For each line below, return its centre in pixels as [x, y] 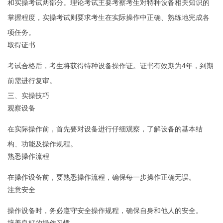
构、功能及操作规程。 [42, 144]
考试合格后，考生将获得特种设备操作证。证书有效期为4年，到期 [111, 66]
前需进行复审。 [32, 81]
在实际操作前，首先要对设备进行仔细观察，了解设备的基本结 [105, 129]
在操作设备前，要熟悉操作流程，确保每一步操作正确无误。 [102, 177]
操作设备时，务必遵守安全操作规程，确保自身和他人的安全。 [105, 211]
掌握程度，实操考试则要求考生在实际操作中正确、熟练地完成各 [109, 17]
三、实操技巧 [28, 96]
